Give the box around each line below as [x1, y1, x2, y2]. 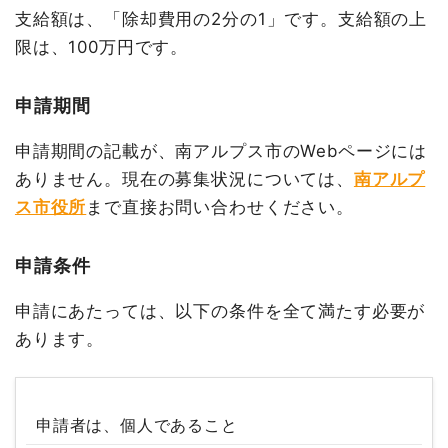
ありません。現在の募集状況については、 [14, 169, 354, 190]
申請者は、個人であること [35, 414, 238, 435]
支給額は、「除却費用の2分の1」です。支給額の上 [14, 9, 428, 30]
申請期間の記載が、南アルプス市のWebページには [14, 141, 428, 162]
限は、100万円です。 [14, 37, 189, 58]
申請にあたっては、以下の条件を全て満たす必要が [14, 300, 426, 321]
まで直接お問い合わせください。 [86, 197, 354, 218]
